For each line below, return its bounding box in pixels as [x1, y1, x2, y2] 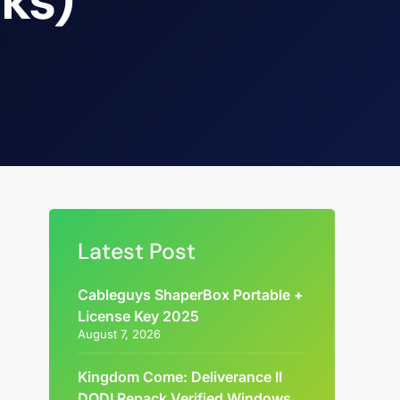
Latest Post [78, 237, 196, 266]
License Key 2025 [78, 307, 200, 325]
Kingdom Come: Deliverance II [78, 368, 283, 386]
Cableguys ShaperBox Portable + [78, 286, 304, 304]
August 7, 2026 [78, 327, 162, 341]
